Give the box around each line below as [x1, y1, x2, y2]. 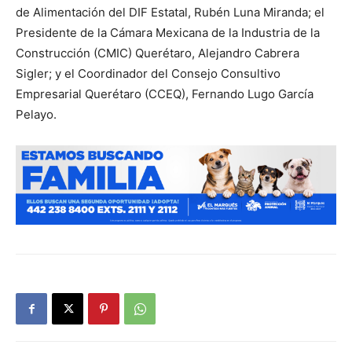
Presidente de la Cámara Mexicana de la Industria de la [16, 25, 320, 40]
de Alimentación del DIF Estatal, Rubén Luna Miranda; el [16, 5, 324, 20]
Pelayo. [16, 107, 57, 122]
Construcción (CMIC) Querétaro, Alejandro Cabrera [16, 46, 299, 60]
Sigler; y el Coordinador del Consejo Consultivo [16, 66, 280, 81]
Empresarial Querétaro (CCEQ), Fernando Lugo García [16, 86, 313, 101]
